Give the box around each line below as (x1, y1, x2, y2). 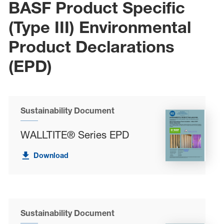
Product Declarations (8, 36, 174, 56)
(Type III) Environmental (8, 16, 191, 37)
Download (33, 151, 69, 160)
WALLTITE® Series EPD (20, 128, 129, 141)
